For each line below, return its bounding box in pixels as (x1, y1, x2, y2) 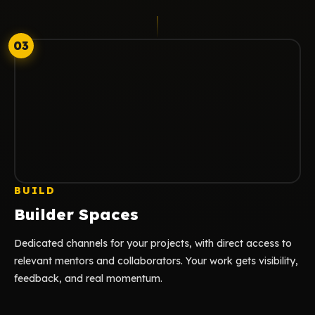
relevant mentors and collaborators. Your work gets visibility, (14, 255, 298, 267)
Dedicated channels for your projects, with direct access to (14, 237, 292, 250)
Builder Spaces (14, 205, 139, 224)
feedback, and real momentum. (14, 272, 162, 285)
